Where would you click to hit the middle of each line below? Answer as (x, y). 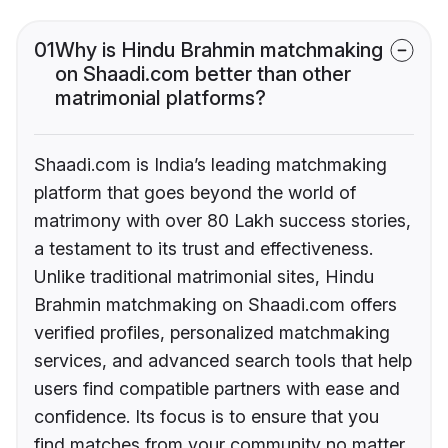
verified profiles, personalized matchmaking (212, 333)
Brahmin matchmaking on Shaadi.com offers (215, 305)
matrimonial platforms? (160, 98)
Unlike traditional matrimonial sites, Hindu (204, 277)
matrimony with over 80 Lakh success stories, (222, 221)
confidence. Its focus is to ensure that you (206, 417)
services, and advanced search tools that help (223, 361)
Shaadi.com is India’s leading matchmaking (210, 165)
